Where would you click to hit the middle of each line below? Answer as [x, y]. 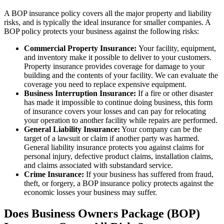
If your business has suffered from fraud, [149, 174]
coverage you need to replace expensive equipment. [105, 84]
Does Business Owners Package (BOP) [102, 213]
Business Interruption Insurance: [80, 93]
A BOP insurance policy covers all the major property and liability [108, 13]
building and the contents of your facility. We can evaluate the [121, 75]
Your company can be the [161, 129]
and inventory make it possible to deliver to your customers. [118, 57]
